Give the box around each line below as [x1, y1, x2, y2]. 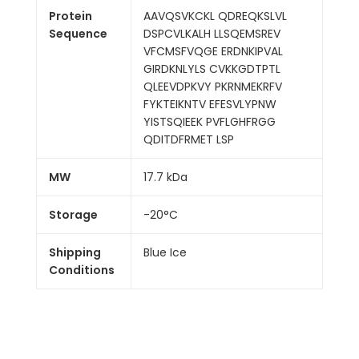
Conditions [49, 262, 115, 278]
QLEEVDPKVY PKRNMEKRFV [143, 79, 282, 95]
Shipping [49, 244, 101, 260]
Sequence [49, 26, 107, 42]
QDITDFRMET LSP [143, 131, 234, 147]
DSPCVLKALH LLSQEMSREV [143, 26, 280, 42]
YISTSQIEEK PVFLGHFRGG [143, 114, 276, 130]
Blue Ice [143, 244, 187, 260]
